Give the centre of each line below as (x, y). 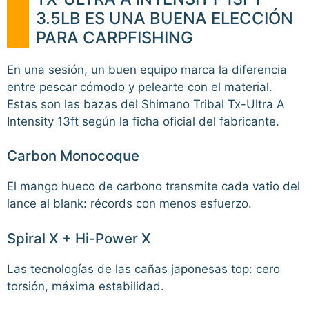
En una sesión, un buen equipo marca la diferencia (147, 69)
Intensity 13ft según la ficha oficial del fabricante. (143, 121)
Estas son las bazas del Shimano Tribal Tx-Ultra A (146, 104)
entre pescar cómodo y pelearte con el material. (140, 87)
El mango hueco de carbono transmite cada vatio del (153, 187)
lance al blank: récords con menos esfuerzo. (129, 204)
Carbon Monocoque (73, 156)
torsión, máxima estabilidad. (86, 286)
